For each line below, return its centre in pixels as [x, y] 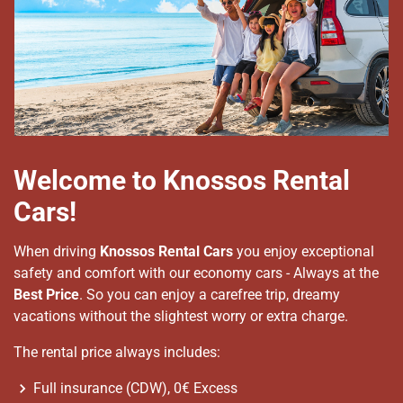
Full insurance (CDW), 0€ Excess [135, 389]
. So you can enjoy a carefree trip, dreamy [210, 295]
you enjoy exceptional [305, 252]
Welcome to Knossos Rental [182, 180]
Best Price [46, 295]
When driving [57, 252]
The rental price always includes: [117, 353]
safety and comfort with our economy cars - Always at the [196, 273]
